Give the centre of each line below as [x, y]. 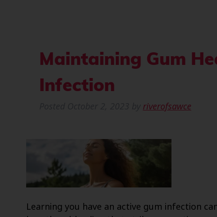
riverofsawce [167, 107]
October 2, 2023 [98, 107]
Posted [53, 107]
